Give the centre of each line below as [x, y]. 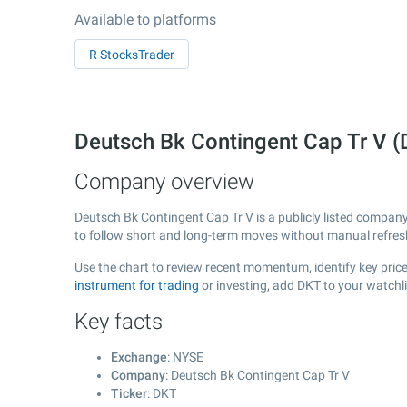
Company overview [164, 182]
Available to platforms [145, 20]
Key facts [119, 322]
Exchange [139, 357]
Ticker [129, 393]
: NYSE [185, 357]
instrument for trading [137, 285]
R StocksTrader [132, 55]
